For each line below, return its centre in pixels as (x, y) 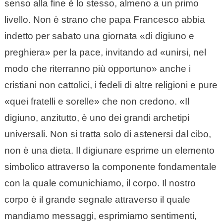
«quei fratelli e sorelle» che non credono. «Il (97, 102)
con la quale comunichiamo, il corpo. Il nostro (100, 183)
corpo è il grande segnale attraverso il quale (97, 200)
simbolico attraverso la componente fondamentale (110, 167)
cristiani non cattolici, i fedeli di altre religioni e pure (111, 85)
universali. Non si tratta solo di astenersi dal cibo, (108, 134)
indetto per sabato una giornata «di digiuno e (99, 36)
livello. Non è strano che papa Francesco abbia (105, 20)
